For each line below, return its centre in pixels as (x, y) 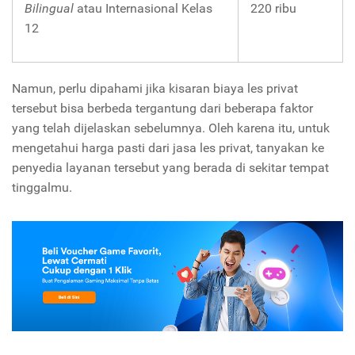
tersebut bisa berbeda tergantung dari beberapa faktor (162, 108)
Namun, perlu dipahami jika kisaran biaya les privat (155, 88)
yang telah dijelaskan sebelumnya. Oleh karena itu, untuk (171, 128)
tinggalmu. (44, 187)
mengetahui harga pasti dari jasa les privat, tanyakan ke (168, 147)
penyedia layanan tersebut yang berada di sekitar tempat (170, 167)
